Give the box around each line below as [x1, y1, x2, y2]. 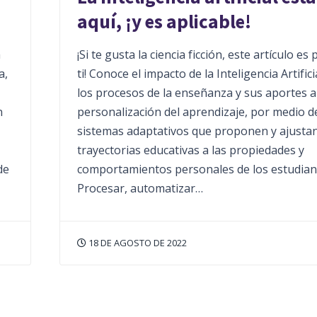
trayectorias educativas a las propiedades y [76, 142, 304, 158]
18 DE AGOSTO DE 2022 [86, 236, 187, 250]
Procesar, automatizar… [76, 180, 203, 197]
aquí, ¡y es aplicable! [76, 9, 251, 34]
